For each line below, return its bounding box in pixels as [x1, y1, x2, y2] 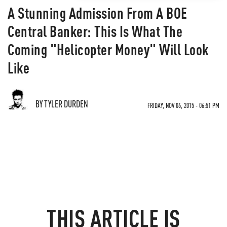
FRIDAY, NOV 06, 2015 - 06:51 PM [147, 101, 219, 109]
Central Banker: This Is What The [8, 21, 182, 41]
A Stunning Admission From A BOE [8, 3, 187, 22]
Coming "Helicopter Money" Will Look [8, 40, 209, 59]
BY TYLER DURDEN [35, 98, 88, 109]
